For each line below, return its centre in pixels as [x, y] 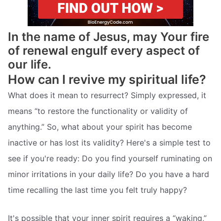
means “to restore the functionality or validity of [98, 111]
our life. [30, 64]
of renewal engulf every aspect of [104, 50]
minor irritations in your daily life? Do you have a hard [109, 174]
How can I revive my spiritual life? [107, 79]
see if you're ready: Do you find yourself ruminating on [110, 158]
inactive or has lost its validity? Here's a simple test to [109, 142]
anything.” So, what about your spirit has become [100, 127]
